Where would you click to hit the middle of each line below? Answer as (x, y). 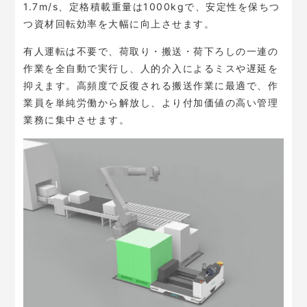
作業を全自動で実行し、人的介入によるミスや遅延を (151, 68)
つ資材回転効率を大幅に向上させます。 (119, 23)
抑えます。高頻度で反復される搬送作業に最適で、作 (151, 85)
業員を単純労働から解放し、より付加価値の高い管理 (151, 102)
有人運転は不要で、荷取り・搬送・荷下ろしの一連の (151, 51)
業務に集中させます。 (77, 119)
